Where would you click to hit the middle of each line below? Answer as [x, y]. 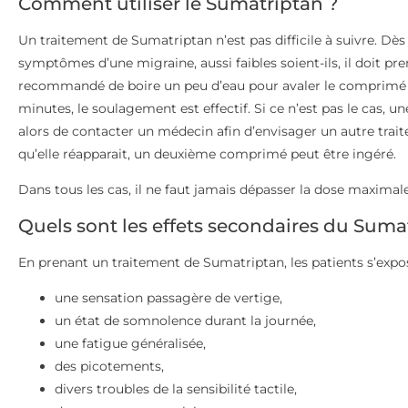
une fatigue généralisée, [130, 343]
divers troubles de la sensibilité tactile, [176, 388]
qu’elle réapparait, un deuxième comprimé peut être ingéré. [207, 153]
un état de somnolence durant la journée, [185, 320]
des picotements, [109, 366]
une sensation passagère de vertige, [168, 297]
